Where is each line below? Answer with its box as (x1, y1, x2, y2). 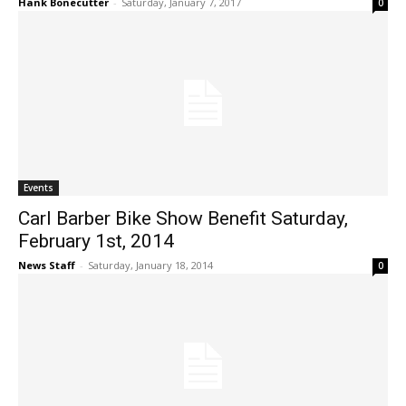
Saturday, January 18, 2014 (88, 258, 213, 273)
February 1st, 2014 (18, 230, 174, 253)
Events (24, 181, 53, 195)
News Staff (18, 258, 75, 273)
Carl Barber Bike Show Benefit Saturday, (18, 208, 348, 230)
